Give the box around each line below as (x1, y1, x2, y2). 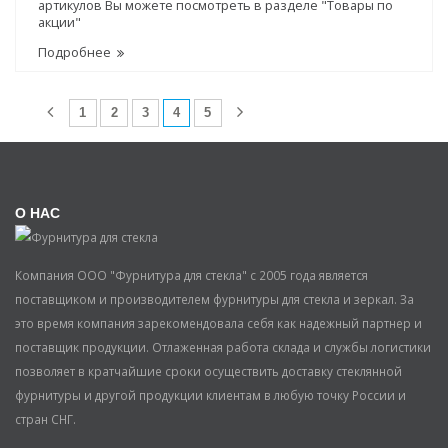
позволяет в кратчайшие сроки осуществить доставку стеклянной (15, 363, 402, 380)
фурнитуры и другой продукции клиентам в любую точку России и (15, 387, 406, 404)
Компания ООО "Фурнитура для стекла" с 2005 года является (15, 267, 368, 284)
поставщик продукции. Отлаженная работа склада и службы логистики (15, 339, 431, 356)
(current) (179, 105, 232, 120)
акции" (37, 13, 81, 31)
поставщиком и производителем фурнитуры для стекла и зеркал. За (15, 291, 414, 308)
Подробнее (37, 44, 114, 62)
